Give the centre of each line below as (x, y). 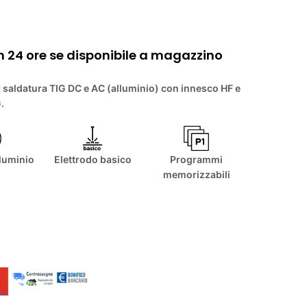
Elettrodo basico (93, 160)
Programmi (197, 160)
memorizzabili (196, 175)
